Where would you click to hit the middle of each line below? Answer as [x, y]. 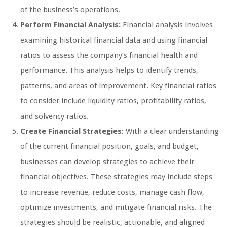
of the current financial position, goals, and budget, [109, 146]
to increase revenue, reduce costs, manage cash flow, [112, 192]
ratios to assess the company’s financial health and [109, 55]
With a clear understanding [171, 131]
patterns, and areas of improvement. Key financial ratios [118, 85]
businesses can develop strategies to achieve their [107, 161]
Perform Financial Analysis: [70, 25]
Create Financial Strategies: [72, 131]
